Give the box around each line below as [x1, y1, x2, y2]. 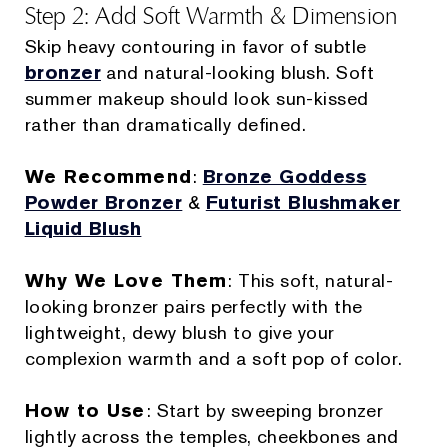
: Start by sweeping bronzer [145, 398, 384, 424]
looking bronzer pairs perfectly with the [24, 294, 363, 320]
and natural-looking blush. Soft [101, 60, 375, 86]
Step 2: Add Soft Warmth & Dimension [24, 2, 398, 31]
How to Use [24, 398, 146, 424]
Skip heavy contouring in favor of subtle [24, 34, 367, 60]
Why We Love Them [24, 268, 228, 294]
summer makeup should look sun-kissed [24, 86, 369, 112]
